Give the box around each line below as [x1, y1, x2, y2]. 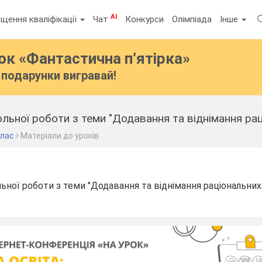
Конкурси [125, 13, 164, 25]
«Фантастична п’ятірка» [19, 50, 191, 67]
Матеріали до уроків [20, 131, 99, 140]
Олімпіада [172, 13, 212, 25]
